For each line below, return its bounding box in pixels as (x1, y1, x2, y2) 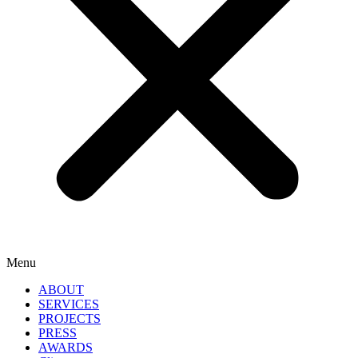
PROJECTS (38, 311, 101, 325)
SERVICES (38, 296, 99, 311)
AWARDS (38, 340, 93, 354)
